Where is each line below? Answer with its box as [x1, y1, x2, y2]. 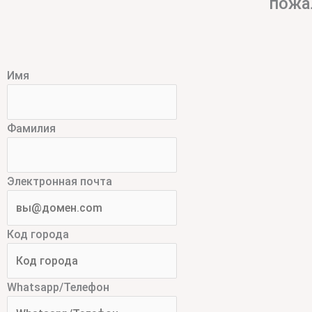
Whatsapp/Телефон [7, 281, 109, 295]
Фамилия [7, 122, 56, 136]
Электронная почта [7, 175, 112, 189]
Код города [7, 228, 69, 242]
